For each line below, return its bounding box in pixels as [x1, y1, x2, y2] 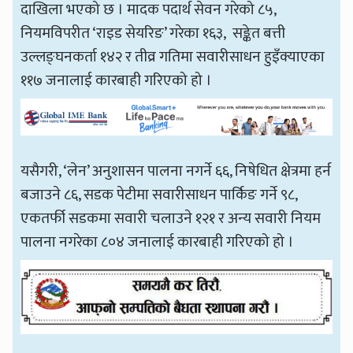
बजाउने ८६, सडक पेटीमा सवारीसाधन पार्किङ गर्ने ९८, [20, 181, 298, 207]
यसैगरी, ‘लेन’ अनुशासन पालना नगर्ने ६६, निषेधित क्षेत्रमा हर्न [20, 158, 332, 184]
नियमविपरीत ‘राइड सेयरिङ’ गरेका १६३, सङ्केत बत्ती [20, 20, 286, 46]
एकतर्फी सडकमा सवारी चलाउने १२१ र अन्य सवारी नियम [20, 205, 321, 231]
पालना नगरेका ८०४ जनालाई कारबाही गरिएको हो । [20, 229, 295, 255]
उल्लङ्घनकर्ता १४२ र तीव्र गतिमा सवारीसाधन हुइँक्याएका [20, 44, 325, 70]
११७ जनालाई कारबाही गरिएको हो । [20, 68, 213, 94]
